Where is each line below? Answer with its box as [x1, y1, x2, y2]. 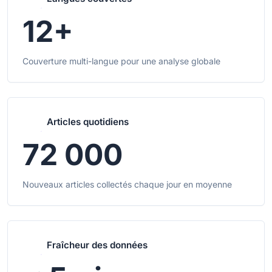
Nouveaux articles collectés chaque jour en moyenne [22, 179, 232, 190]
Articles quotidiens [47, 116, 129, 128]
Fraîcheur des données [47, 239, 148, 251]
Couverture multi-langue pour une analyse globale [22, 56, 220, 67]
